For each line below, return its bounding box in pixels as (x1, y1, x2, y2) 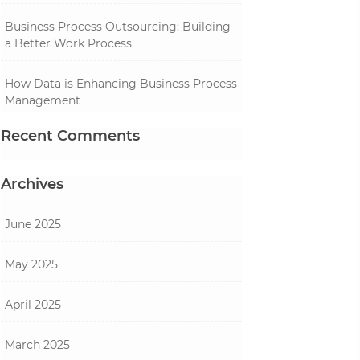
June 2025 (5, 217, 61, 231)
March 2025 (5, 337, 70, 352)
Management (5, 93, 80, 108)
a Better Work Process (5, 36, 132, 51)
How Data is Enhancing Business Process (5, 76, 237, 91)
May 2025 (5, 257, 58, 272)
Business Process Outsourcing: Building (5, 19, 231, 34)
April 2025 (5, 297, 61, 312)
